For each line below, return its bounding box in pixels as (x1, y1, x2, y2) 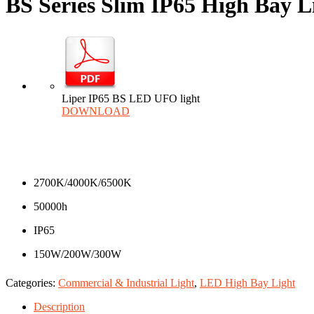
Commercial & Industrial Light (58, 276, 194, 289)
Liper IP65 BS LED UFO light (62, 92, 200, 104)
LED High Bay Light (200, 276, 295, 289)
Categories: (6, 276, 58, 289)
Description (34, 300, 85, 313)
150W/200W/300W (34, 247, 121, 260)
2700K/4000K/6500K (34, 176, 132, 189)
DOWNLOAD (62, 104, 130, 117)
